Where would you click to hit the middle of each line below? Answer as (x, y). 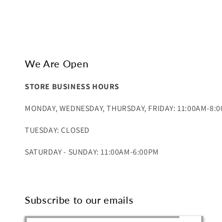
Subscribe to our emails (79, 200)
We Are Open (57, 64)
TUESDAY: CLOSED (57, 130)
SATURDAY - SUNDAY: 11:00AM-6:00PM (92, 152)
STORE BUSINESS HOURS (72, 87)
